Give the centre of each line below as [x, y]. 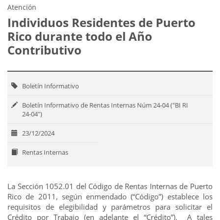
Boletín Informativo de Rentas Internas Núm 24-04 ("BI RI [105, 105]
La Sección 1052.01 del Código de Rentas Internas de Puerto [110, 186]
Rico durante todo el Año [80, 36]
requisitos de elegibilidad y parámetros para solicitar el [110, 207]
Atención [22, 7]
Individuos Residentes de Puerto [101, 22]
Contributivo [44, 50]
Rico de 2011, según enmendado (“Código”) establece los [110, 196]
